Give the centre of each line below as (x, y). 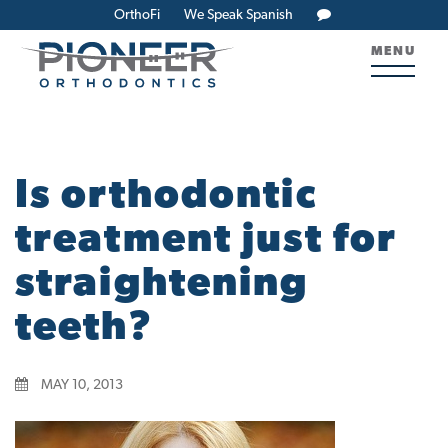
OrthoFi (137, 15)
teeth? (84, 329)
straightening (162, 285)
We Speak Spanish (238, 15)
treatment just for (206, 241)
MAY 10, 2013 (80, 385)
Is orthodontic (166, 197)
